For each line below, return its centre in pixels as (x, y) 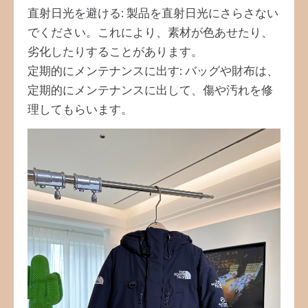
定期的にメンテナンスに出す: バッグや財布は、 (153, 71)
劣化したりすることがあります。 (115, 52)
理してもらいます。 (80, 110)
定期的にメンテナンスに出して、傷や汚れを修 (150, 91)
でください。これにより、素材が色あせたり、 (150, 33)
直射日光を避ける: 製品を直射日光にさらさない (153, 14)
